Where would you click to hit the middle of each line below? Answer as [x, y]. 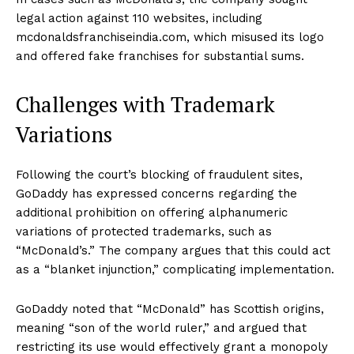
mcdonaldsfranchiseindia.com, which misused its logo [170, 38]
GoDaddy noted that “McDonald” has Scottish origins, [170, 309]
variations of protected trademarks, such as [144, 232]
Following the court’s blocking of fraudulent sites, [159, 175]
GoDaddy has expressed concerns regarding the [156, 194]
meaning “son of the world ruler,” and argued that [161, 328]
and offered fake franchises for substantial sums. [160, 56]
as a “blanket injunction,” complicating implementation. [175, 270]
